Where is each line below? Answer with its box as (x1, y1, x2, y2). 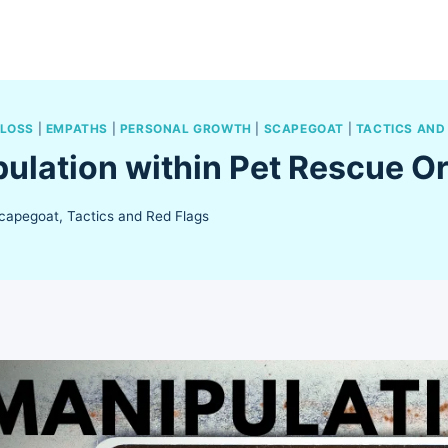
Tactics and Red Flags (67, 207, 209, 224)
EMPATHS (45, 121, 109, 137)
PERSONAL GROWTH (119, 121, 252, 137)
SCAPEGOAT (263, 121, 344, 137)
